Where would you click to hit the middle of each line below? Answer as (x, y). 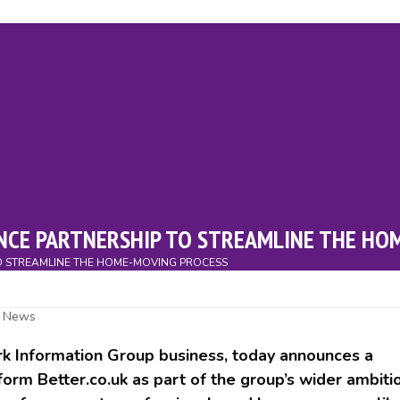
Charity (207, 201)
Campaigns (129, 201)
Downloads (312, 201)
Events (51, 201)
